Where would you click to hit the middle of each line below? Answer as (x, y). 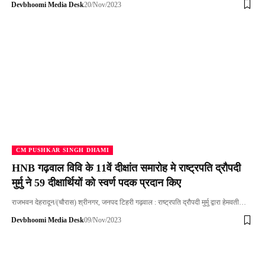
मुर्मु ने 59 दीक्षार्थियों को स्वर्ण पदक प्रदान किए (96, 183)
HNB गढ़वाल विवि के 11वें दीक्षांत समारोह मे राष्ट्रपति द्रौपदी (126, 168)
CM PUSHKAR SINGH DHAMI (63, 150)
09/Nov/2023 (102, 220)
